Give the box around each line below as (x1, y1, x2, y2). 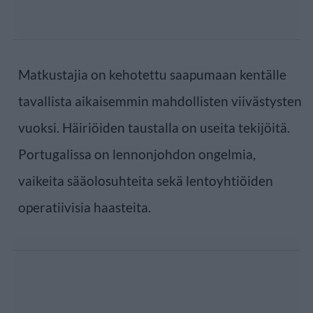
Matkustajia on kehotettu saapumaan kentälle (18, 66, 286, 82)
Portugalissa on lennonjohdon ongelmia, (18, 145, 256, 162)
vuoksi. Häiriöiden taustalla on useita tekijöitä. (18, 119, 290, 136)
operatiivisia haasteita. (18, 198, 151, 215)
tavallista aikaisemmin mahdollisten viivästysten (18, 92, 302, 109)
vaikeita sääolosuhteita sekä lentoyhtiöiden (18, 172, 273, 189)
